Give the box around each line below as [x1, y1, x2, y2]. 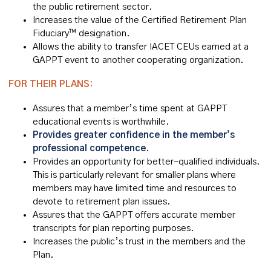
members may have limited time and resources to [33, 184, 237, 193]
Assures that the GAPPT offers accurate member [33, 211, 235, 220]
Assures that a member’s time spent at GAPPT [33, 104, 227, 113]
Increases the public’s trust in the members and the [33, 237, 246, 246]
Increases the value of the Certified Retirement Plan [33, 16, 247, 25]
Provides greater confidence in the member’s [33, 131, 235, 140]
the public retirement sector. [33, 2, 152, 11]
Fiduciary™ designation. [33, 29, 130, 38]
